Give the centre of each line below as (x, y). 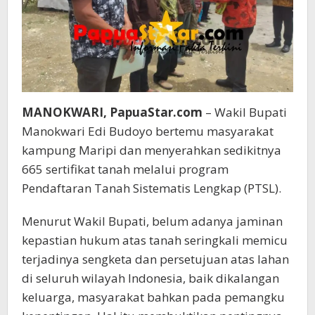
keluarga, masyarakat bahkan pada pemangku (153, 297)
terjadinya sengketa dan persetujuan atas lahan (155, 259)
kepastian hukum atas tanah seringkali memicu (155, 240)
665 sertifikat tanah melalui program (125, 169)
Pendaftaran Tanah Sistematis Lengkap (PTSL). (152, 188)
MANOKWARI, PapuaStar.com (112, 112)
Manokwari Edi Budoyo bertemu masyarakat (148, 131)
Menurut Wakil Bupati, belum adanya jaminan (152, 221)
